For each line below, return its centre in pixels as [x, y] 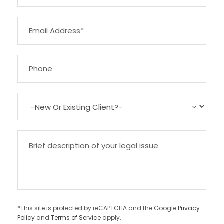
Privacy [189, 208]
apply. [111, 218]
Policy [26, 218]
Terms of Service [76, 218]
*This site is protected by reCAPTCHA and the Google [98, 208]
